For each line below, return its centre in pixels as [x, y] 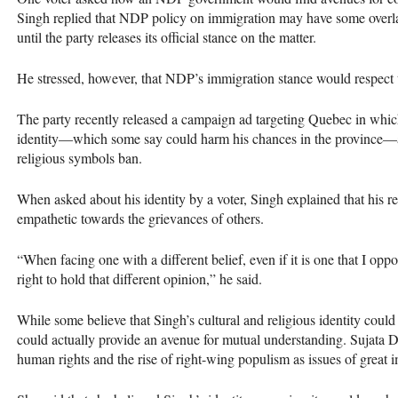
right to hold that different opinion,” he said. [139, 278]
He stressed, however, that [91, 77]
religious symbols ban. [80, 157]
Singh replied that [68, 17]
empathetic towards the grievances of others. [140, 218]
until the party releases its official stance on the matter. [167, 36]
